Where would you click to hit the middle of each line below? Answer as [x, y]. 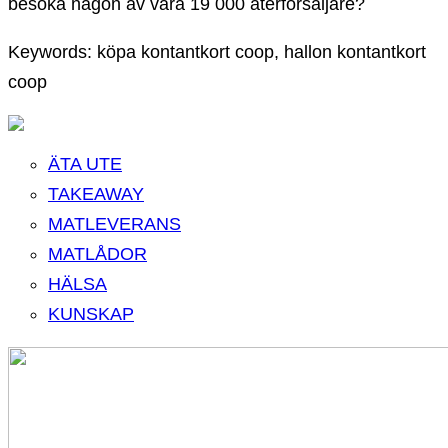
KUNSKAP [91, 314]
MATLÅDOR [97, 254]
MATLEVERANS [114, 224]
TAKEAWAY [96, 194]
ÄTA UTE [85, 164]
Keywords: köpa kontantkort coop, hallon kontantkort [217, 52]
